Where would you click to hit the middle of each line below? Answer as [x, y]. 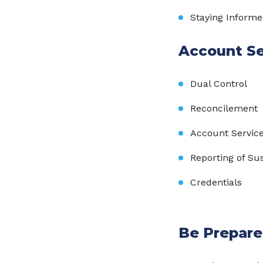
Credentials [216, 182]
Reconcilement [224, 108]
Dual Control [219, 84]
